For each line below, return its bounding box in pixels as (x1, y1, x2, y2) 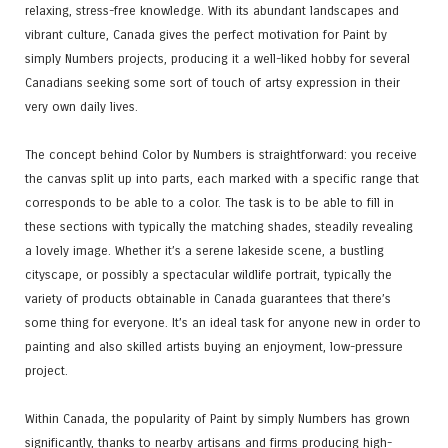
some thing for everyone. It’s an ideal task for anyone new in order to (25, 314, 421, 330)
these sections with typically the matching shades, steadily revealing (25, 218, 413, 234)
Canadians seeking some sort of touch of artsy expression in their (25, 74, 400, 90)
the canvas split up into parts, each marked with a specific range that (25, 170, 419, 186)
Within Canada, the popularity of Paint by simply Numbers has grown (25, 410, 410, 426)
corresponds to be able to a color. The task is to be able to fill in (25, 194, 394, 210)
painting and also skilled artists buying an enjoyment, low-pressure (25, 338, 403, 354)
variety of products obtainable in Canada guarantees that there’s (25, 290, 391, 306)
